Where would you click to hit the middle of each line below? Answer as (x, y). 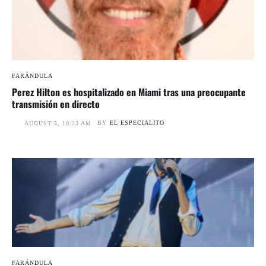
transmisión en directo (56, 104)
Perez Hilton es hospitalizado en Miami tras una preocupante (129, 92)
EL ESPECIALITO (137, 122)
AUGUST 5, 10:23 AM (58, 123)
